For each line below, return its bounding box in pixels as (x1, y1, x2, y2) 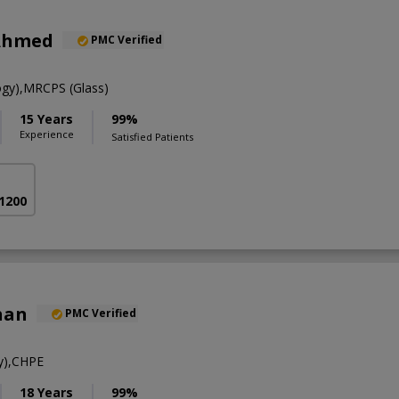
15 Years (20, 110, 73, 128)
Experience (20, 127, 74, 142)
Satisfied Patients (111, 130, 193, 144)
